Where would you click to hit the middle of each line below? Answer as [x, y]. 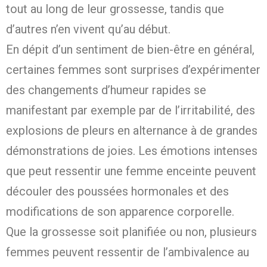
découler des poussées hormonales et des [117, 192]
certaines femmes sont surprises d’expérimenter [133, 70]
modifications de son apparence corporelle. [120, 212]
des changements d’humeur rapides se [106, 90]
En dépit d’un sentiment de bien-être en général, [130, 50]
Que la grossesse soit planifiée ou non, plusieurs [131, 232]
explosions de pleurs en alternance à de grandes [132, 131]
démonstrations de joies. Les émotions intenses [132, 151]
